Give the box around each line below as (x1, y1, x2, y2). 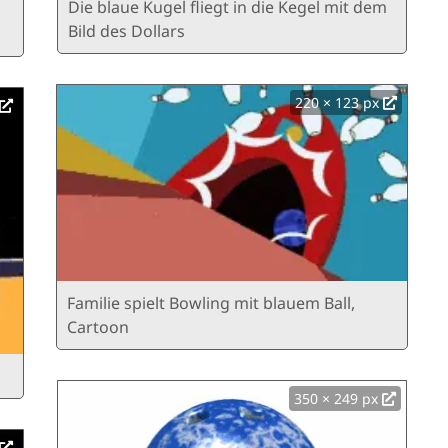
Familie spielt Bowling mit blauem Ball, (67, 292, 355, 315)
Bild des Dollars (68, 20, 185, 43)
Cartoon (67, 316, 129, 339)
